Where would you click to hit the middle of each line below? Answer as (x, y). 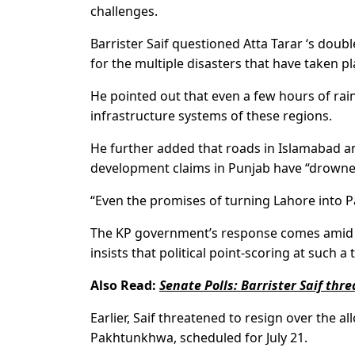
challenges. (124, 11)
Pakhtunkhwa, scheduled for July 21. (199, 338)
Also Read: (125, 286)
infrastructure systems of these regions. (211, 116)
